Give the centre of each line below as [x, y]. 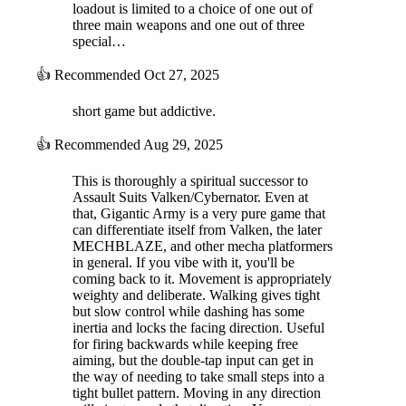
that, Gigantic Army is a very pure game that [199, 213]
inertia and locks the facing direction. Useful [198, 327]
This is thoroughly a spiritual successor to [190, 180]
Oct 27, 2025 [182, 74]
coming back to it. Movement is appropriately [202, 278]
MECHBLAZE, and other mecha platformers [203, 246]
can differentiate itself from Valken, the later [197, 229]
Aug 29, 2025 [183, 144]
